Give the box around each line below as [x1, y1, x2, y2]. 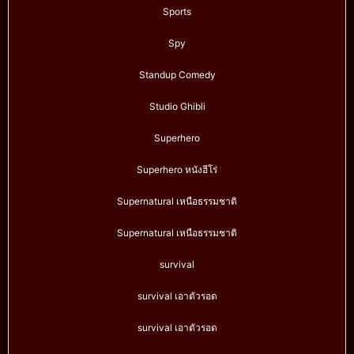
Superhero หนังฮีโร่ [137, 164, 217, 176]
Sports [163, 6, 191, 18]
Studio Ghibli [149, 100, 205, 113]
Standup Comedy [138, 69, 216, 81]
